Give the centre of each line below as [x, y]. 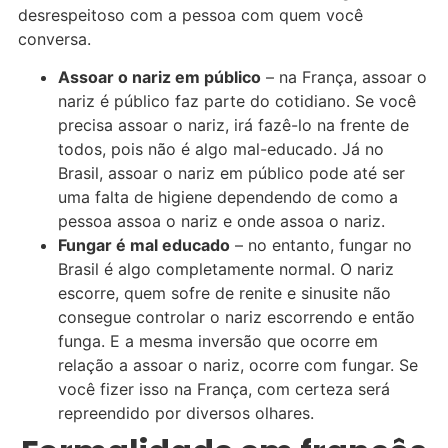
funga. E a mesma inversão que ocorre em [218, 341]
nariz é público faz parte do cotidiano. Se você [237, 101]
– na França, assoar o [344, 77]
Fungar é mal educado [144, 245]
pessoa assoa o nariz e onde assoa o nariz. [221, 221]
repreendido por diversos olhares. [186, 413]
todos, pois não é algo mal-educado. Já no [221, 149]
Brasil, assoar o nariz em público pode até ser [231, 173]
